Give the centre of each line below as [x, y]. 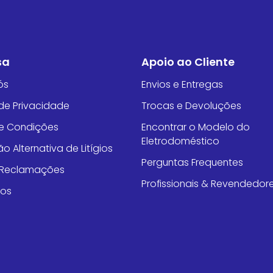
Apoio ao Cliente [188, 62]
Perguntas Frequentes [192, 163]
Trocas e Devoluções [191, 106]
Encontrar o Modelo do [195, 127]
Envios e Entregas [182, 85]
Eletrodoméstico [180, 141]
